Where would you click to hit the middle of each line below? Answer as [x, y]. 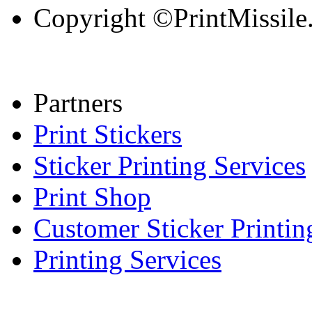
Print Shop [92, 196]
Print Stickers [108, 134]
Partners [78, 102]
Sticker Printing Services [170, 165]
